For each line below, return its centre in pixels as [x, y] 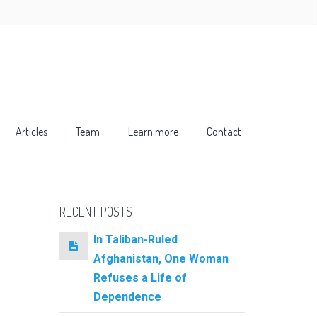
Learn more [153, 132]
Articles [31, 132]
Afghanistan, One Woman [161, 258]
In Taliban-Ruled [135, 239]
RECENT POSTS [96, 212]
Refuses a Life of [140, 277]
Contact [224, 132]
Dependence [127, 296]
